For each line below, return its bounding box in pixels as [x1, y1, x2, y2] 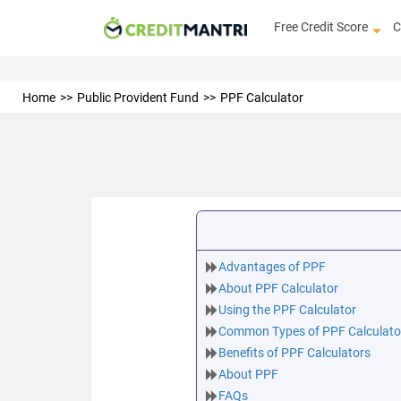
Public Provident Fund [77, 90, 199, 106]
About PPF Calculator [218, 281, 339, 296]
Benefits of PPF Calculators [218, 346, 371, 361]
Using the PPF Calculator [218, 303, 357, 318]
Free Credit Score [274, 20, 369, 34]
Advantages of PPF [218, 260, 327, 275]
